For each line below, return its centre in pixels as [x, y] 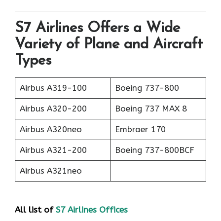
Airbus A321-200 [53, 150]
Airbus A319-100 [53, 88]
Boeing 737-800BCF [154, 150]
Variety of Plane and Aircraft [109, 44]
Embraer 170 [140, 129]
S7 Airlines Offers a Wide [97, 28]
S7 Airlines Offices [92, 210]
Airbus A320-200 [53, 108]
